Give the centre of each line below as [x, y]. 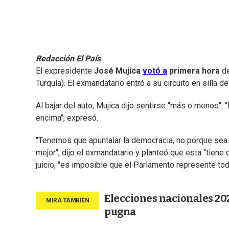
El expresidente [65, 71]
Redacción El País [68, 59]
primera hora [194, 71]
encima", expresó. [67, 118]
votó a [155, 71]
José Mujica [118, 71]
